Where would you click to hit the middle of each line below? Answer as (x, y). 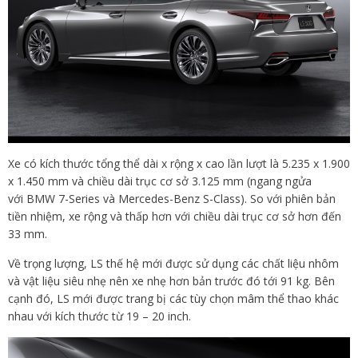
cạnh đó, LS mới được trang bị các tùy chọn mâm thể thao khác (173, 299)
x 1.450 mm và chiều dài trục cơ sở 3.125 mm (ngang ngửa (160, 181)
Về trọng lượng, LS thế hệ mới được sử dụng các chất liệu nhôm (173, 264)
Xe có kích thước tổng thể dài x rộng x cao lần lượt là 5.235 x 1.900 (179, 164)
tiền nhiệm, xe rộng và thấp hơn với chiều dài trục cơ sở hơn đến (175, 217)
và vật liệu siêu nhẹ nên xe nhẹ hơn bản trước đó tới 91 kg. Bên (171, 281)
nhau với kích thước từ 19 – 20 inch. (99, 316)
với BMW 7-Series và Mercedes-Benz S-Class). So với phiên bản (172, 199)
